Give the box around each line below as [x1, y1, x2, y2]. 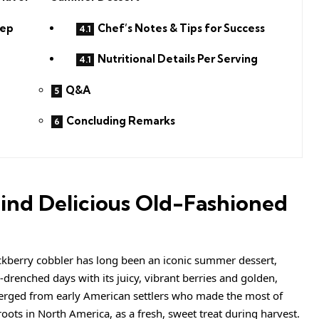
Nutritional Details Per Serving [97, 52, 258, 66]
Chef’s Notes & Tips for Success [97, 21, 265, 35]
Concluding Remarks [66, 114, 175, 128]
